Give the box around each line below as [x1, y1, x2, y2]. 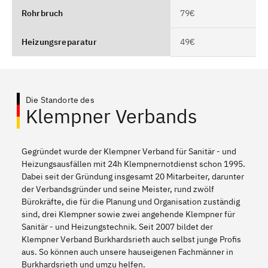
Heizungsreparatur [22, 36, 97, 47]
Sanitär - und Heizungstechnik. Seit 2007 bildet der [22, 221, 213, 232]
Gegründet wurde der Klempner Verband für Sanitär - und [22, 145, 236, 157]
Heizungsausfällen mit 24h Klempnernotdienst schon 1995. [22, 158, 245, 169]
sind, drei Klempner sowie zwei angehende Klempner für [22, 208, 235, 220]
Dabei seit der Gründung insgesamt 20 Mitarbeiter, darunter [22, 170, 244, 182]
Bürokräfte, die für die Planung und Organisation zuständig [22, 196, 240, 207]
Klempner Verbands [26, 103, 197, 129]
